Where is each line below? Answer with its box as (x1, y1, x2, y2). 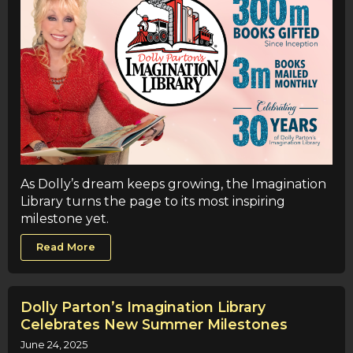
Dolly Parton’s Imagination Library (20, 298, 266, 315)
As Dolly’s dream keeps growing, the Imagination (20, 176, 326, 192)
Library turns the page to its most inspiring (20, 194, 285, 210)
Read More (36, 240, 96, 253)
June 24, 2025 (20, 338, 87, 351)
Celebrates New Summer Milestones (20, 315, 288, 333)
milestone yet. (20, 211, 109, 227)
